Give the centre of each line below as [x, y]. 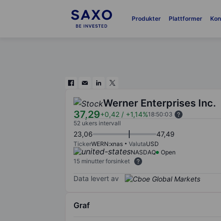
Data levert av [96, 178]
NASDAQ [143, 152]
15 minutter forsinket [102, 161]
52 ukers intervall [97, 123]
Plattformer [185, 18]
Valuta [137, 144]
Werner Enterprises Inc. [160, 103]
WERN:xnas [107, 144]
